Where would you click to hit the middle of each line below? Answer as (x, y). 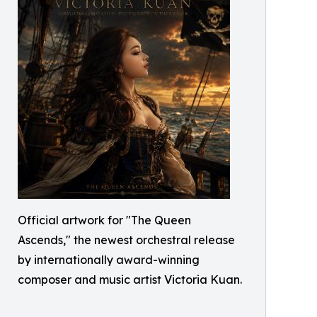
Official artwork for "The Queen (104, 220)
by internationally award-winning (109, 259)
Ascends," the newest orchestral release (126, 240)
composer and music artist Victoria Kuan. (130, 279)
